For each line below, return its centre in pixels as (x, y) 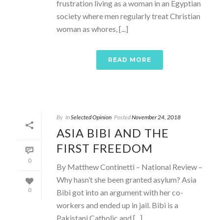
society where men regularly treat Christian (128, 16)
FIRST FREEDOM (105, 148)
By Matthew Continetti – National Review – (129, 166)
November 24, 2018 (156, 117)
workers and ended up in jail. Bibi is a (117, 205)
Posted (122, 117)
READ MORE (130, 59)
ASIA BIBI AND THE (113, 133)
